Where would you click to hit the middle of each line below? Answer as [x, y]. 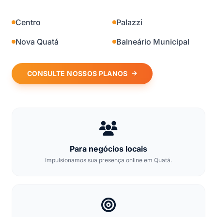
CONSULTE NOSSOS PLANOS [77, 73]
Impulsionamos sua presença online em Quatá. [108, 160]
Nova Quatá [37, 42]
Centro [28, 22]
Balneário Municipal [153, 42]
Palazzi [129, 22]
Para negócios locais [108, 149]
